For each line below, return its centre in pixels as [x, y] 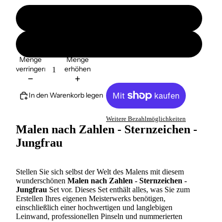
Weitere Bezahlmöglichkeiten [146, 119]
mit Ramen [109, 44]
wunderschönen [42, 181]
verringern [32, 69]
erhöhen [78, 69]
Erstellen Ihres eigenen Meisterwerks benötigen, [91, 199]
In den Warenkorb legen [66, 95]
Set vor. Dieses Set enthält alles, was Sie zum [119, 190]
